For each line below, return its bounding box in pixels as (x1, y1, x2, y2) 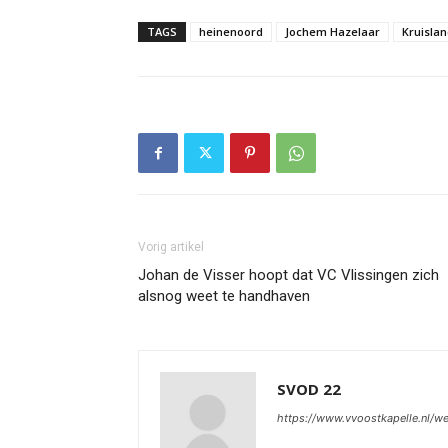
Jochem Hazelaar (285, 24, 380, 39)
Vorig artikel (138, 240, 204, 254)
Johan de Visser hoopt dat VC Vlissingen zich (138, 266, 439, 284)
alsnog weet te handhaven (138, 287, 310, 305)
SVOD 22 (277, 379, 341, 399)
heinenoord (199, 24, 263, 39)
